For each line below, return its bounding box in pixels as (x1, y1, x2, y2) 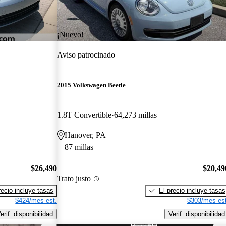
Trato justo (57, 174, 91, 183)
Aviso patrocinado (57, 50, 116, 59)
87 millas (65, 143, 94, 152)
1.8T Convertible (57, 110, 112, 120)
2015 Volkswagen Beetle (57, 81, 126, 89)
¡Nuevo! (57, 30, 84, 39)
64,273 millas (114, 110, 157, 120)
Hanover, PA (65, 131, 106, 140)
